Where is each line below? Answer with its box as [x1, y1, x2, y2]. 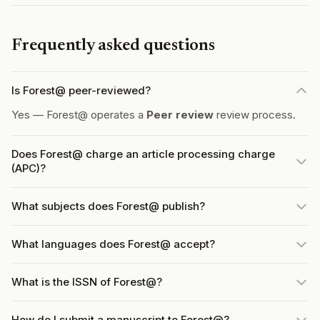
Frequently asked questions [11, 37, 215, 54]
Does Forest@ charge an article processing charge [11, 147, 275, 161]
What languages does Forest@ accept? [11, 237, 215, 251]
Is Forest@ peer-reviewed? [11, 84, 151, 97]
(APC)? [11, 161, 46, 175]
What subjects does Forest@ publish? [11, 199, 205, 213]
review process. [214, 108, 296, 121]
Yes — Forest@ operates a [11, 108, 146, 121]
